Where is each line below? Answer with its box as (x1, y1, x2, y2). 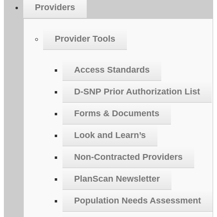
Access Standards (74, 64, 150, 75)
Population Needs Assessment (74, 195, 201, 205)
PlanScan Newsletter (74, 173, 160, 184)
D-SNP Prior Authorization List (74, 86, 200, 96)
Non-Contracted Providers (74, 152, 183, 162)
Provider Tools (55, 33, 115, 44)
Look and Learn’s (74, 130, 146, 140)
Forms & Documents (74, 108, 159, 118)
